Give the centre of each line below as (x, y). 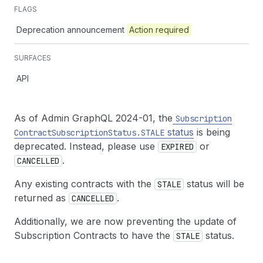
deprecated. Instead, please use (86, 146)
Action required (159, 30)
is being (212, 132)
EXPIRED (177, 147)
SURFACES (33, 58)
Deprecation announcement (70, 30)
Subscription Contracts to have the (94, 235)
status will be (214, 184)
